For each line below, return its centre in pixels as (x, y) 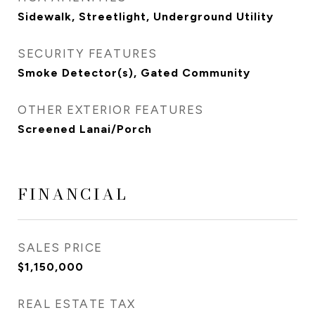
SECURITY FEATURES (88, 53)
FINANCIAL (73, 194)
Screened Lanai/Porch (85, 129)
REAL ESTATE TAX (77, 304)
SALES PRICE (60, 247)
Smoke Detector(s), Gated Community (134, 73)
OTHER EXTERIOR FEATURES (111, 110)
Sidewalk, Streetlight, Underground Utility (146, 17)
